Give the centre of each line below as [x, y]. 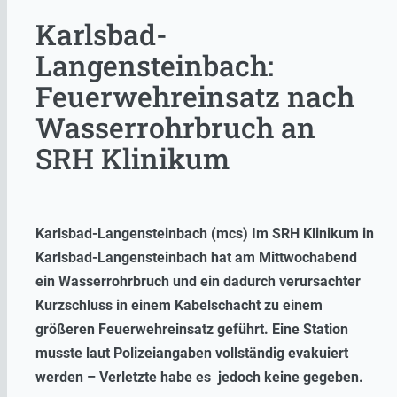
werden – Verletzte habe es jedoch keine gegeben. [199, 377]
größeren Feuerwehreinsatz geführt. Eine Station [192, 329]
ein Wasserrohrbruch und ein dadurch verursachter [198, 281]
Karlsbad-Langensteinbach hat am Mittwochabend [196, 257]
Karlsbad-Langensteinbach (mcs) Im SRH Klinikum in [205, 233]
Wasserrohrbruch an [175, 128]
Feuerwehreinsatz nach [195, 97]
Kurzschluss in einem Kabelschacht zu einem [179, 305]
